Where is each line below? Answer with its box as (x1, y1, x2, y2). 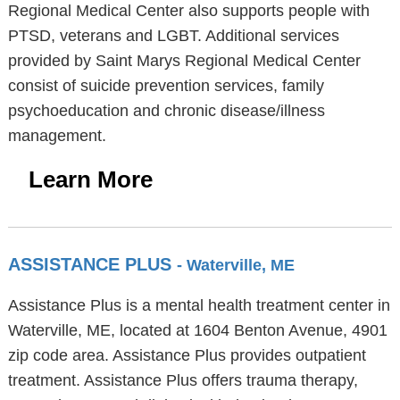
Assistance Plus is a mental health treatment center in (7, 296, 390, 314)
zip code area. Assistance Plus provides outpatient (7, 346, 366, 364)
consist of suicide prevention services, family (7, 77, 324, 95)
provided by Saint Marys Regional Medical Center (7, 52, 361, 70)
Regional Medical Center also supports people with (7, 2, 370, 20)
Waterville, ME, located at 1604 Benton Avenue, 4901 (7, 321, 387, 339)
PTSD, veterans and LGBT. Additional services (7, 27, 339, 45)
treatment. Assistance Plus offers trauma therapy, (7, 371, 358, 389)
